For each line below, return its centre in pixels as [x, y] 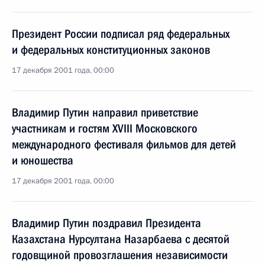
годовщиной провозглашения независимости [120, 255]
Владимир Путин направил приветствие [105, 112]
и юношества [43, 160]
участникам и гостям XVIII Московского [105, 128]
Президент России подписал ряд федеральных [121, 34]
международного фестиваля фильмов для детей [124, 144]
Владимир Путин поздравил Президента [106, 223]
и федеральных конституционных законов [111, 50]
